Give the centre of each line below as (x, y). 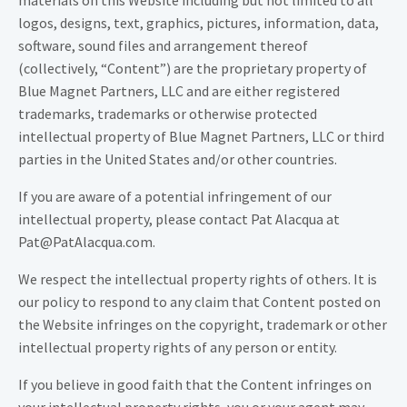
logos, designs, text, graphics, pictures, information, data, (199, 23)
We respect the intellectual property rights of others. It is (198, 279)
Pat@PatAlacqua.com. (87, 242)
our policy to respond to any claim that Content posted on (199, 302)
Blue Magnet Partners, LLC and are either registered (179, 91)
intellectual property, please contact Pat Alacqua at (179, 219)
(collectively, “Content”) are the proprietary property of (193, 69)
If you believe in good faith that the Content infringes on (195, 385)
